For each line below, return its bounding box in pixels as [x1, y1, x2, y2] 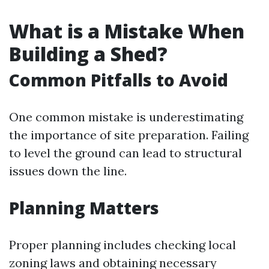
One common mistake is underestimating [9, 109, 243, 124]
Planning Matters [9, 196, 159, 219]
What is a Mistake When [9, 18, 244, 44]
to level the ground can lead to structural [9, 145, 242, 160]
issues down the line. [9, 163, 127, 178]
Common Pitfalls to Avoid [9, 68, 228, 91]
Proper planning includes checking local [9, 237, 236, 252]
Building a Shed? [9, 41, 168, 67]
